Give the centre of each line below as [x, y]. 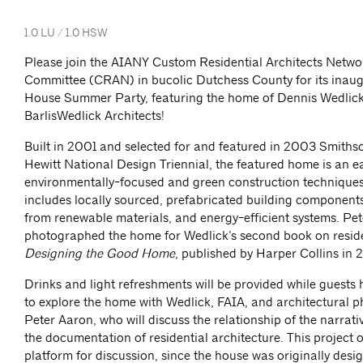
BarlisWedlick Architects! [94, 116]
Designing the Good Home [100, 254]
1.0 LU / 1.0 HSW [66, 33]
